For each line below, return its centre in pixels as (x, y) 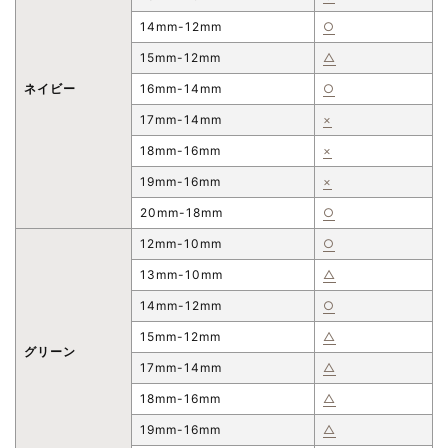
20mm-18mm (181, 212)
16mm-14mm (181, 88)
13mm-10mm (181, 274)
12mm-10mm (181, 243)
